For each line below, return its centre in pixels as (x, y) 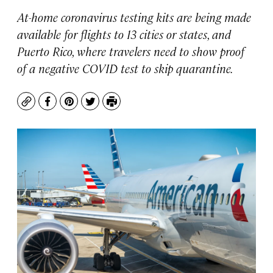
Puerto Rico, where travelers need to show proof (131, 51)
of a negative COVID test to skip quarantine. (125, 68)
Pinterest (90, 107)
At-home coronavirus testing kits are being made (134, 17)
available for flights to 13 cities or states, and (124, 34)
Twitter (107, 107)
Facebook (70, 107)
